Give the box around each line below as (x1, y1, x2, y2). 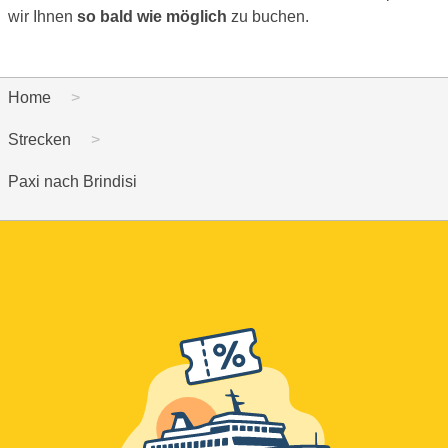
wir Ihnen (8, 7, 77, 25)
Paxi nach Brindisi (8, 172, 137, 190)
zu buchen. (227, 7, 309, 25)
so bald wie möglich (77, 7, 227, 25)
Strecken (8, 130, 71, 148)
